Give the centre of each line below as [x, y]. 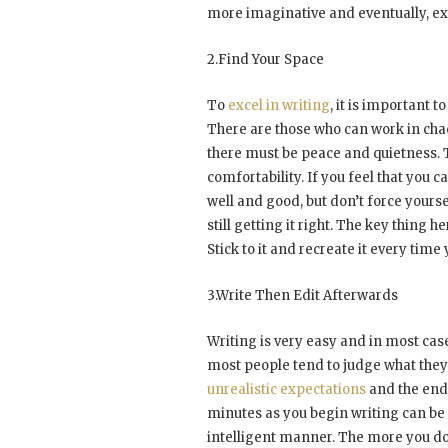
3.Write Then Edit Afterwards [302, 295]
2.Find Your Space [265, 59]
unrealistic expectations [286, 389]
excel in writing [279, 105]
